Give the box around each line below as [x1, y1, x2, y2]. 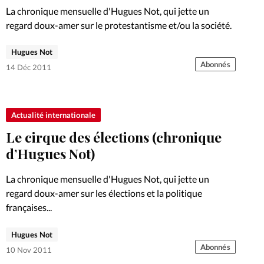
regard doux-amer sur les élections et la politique [6, 187, 202, 199]
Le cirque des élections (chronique [6, 128, 222, 147]
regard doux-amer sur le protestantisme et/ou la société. [6, 19, 232, 31]
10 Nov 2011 [6, 245, 52, 255]
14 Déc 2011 [6, 62, 51, 72]
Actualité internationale [11, 110, 96, 120]
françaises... [6, 202, 52, 213]
